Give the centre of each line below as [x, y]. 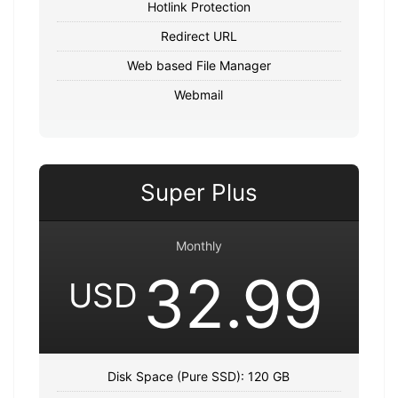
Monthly [199, 245]
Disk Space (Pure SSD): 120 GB [199, 376]
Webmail [199, 94]
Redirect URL [199, 36]
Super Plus [199, 192]
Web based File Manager [199, 65]
